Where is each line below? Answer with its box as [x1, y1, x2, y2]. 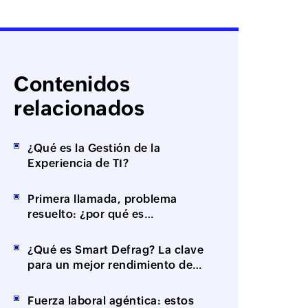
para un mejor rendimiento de [27, 258, 193, 272]
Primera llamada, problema [27, 192, 177, 206]
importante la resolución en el [27, 222, 194, 236]
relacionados [14, 96, 145, 120]
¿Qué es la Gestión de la [27, 141, 161, 155]
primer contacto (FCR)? [27, 237, 162, 251]
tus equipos [27, 273, 93, 287]
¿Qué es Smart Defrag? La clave [27, 243, 204, 256]
